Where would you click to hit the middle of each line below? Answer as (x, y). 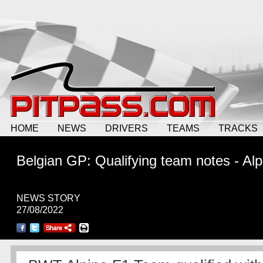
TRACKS (238, 128)
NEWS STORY (48, 198)
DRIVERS (127, 128)
